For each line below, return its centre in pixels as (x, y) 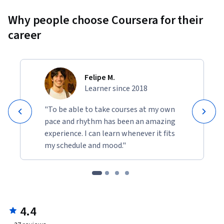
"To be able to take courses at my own (110, 110)
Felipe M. (100, 78)
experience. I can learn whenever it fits (110, 134)
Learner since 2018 (116, 89)
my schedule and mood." (85, 146)
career (25, 35)
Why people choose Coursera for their (105, 20)
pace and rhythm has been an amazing (110, 122)
